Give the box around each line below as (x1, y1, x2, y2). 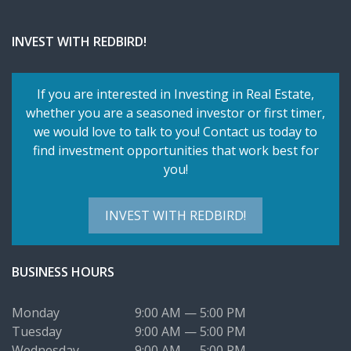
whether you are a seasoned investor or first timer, (26, 103, 325, 121)
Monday (12, 303, 60, 321)
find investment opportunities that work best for (32, 141, 319, 159)
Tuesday (12, 322, 62, 340)
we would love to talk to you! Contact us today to (34, 122, 317, 140)
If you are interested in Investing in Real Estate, (37, 85, 314, 103)
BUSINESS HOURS (12, 262, 114, 280)
